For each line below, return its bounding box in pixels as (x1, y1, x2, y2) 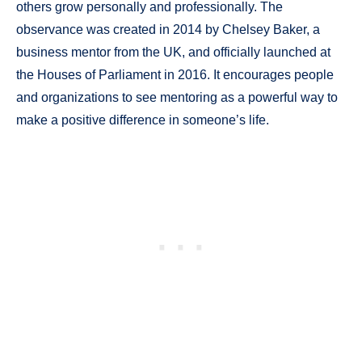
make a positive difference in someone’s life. (16, 112, 269, 127)
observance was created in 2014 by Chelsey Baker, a (16, 22, 320, 36)
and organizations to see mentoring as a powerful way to (16, 90, 338, 104)
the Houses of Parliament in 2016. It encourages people (16, 67, 334, 82)
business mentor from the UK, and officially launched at (16, 44, 330, 59)
